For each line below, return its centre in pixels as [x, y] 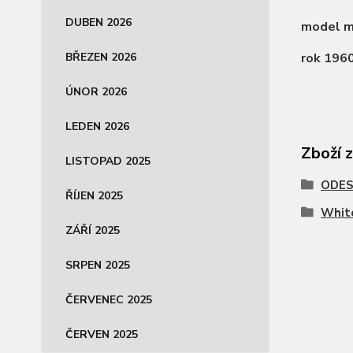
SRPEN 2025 [98, 265]
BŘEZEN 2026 [101, 57]
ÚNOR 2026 [96, 92]
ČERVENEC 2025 [109, 300]
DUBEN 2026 [98, 22]
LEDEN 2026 [97, 126]
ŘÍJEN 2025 [94, 196]
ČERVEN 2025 [102, 334]
